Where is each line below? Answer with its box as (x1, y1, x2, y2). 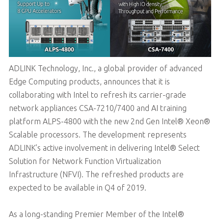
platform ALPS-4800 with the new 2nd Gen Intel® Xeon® (8, 116, 210, 126)
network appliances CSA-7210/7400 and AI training (8, 103, 187, 112)
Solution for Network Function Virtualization (8, 156, 161, 165)
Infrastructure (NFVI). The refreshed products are (8, 169, 184, 179)
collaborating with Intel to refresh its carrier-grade (8, 90, 186, 99)
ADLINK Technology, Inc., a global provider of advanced (8, 63, 202, 73)
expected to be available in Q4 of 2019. (8, 183, 146, 192)
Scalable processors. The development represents (8, 130, 187, 139)
